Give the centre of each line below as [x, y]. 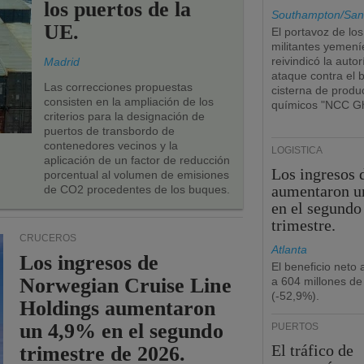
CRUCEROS [48, 238]
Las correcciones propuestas [118, 87]
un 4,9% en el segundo [121, 331]
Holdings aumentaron [118, 308]
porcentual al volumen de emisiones [136, 175]
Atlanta [289, 249]
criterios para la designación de [124, 116]
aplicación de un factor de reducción [137, 160]
